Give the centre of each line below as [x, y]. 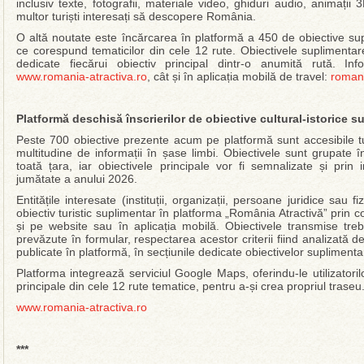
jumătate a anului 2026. [77, 179]
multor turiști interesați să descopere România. [136, 16]
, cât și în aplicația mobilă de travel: [239, 76]
